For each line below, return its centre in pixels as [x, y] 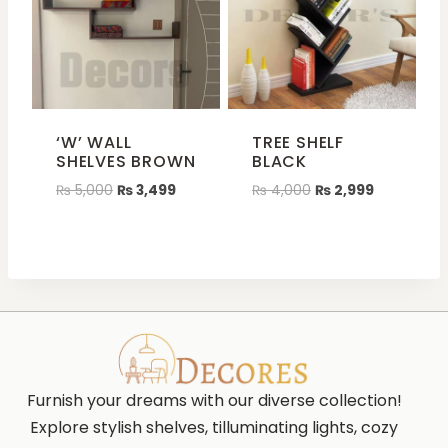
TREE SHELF [298, 142]
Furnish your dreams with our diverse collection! [214, 401]
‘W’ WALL [94, 142]
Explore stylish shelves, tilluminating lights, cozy [214, 428]
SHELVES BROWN [126, 161]
